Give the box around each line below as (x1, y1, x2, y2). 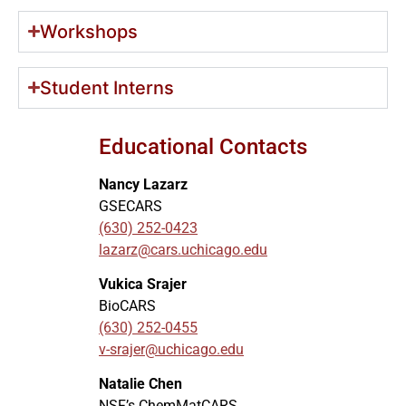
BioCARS (99, 297, 156, 315)
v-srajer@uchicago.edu (99, 341, 244, 359)
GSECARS (99, 197, 162, 215)
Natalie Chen (99, 375, 182, 393)
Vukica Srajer (99, 275, 187, 294)
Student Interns (40, 76, 175, 99)
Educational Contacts (99, 133, 307, 159)
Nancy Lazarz (99, 175, 188, 193)
